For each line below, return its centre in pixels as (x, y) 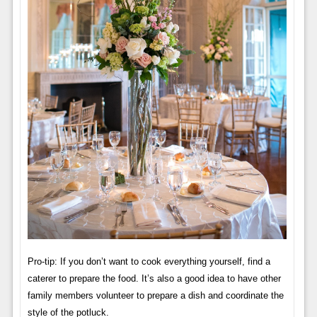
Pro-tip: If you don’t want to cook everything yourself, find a (149, 261)
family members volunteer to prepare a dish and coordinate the (155, 295)
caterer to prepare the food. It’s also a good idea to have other (154, 278)
